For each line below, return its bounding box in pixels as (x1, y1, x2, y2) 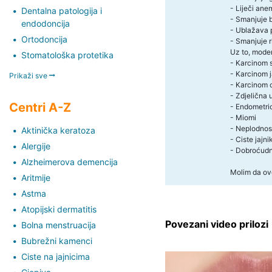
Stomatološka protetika (21, 49, 114, 60)
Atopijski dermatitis (21, 203, 97, 214)
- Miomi (229, 112, 256, 122)
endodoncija (21, 18, 70, 29)
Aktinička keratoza (21, 124, 95, 135)
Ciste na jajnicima (21, 251, 90, 262)
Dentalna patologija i (21, 5, 102, 16)
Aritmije (21, 172, 50, 183)
